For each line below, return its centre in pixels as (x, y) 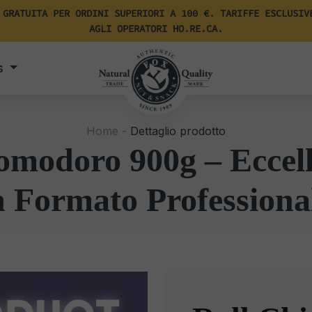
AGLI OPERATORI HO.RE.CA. (156, 29)
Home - (107, 131)
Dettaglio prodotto (176, 131)
